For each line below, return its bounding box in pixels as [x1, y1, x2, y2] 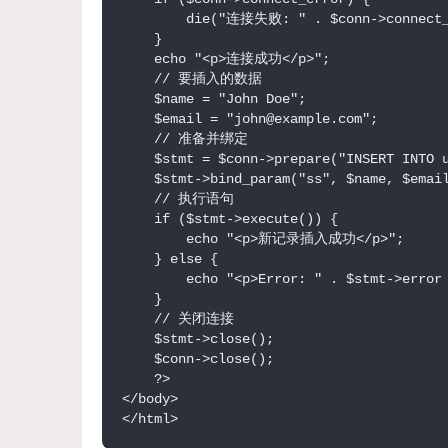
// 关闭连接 [122, 311, 234, 328]
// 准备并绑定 [122, 131, 248, 148]
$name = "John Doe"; [122, 91, 306, 108]
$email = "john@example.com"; [122, 111, 378, 128]
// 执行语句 [122, 191, 234, 208]
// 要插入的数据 [122, 71, 262, 88]
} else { [122, 251, 218, 268]
